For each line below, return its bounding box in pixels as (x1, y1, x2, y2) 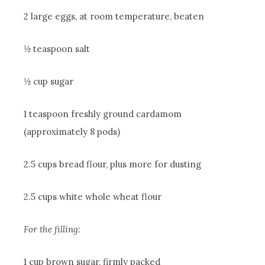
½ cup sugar (24, 76, 74, 88)
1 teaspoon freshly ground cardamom (24, 108, 182, 120)
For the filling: (24, 224, 81, 235)
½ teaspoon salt (24, 43, 91, 55)
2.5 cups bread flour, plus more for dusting (24, 159, 202, 170)
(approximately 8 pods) (24, 126, 121, 138)
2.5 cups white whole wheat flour (24, 191, 162, 203)
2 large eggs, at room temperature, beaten (24, 11, 205, 22)
